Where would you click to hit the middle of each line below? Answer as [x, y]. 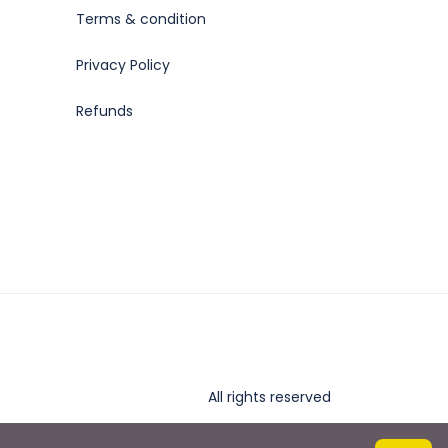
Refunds [104, 111]
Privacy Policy [123, 65]
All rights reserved [269, 396]
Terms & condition [141, 19]
